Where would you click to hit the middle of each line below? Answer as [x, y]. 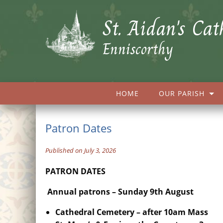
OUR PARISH [181, 93]
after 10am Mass [175, 212]
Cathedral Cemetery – [99, 212]
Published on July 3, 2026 [81, 150]
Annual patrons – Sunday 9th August [121, 192]
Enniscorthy [138, 49]
